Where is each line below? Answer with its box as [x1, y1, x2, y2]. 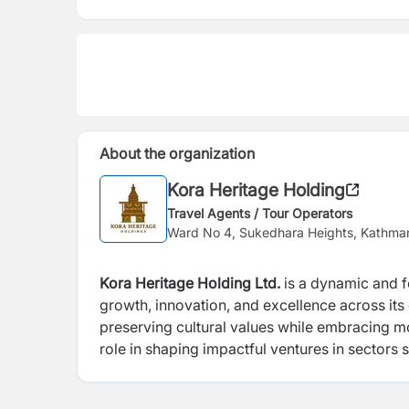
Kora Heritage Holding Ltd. [100, 274, 284, 292]
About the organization [100, 144, 255, 163]
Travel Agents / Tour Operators [167, 204, 352, 221]
